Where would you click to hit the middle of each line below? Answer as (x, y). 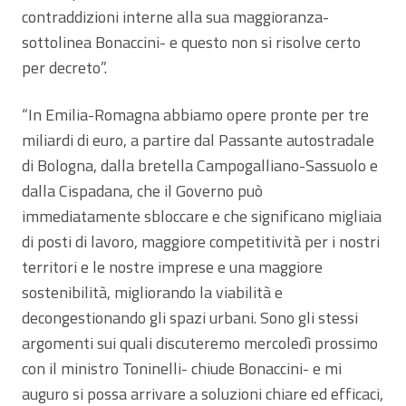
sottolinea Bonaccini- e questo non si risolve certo (191, 42)
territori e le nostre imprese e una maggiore (172, 266)
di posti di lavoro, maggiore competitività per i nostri (201, 241)
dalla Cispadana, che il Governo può (142, 190)
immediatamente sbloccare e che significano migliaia (202, 216)
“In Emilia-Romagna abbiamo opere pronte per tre (195, 114)
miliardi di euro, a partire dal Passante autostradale (198, 140)
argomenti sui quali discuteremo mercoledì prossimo (200, 343)
